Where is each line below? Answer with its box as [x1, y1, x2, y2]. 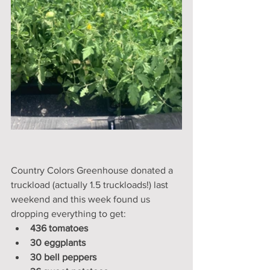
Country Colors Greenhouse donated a [11, 165, 175, 175]
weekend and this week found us [11, 193, 152, 204]
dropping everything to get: [11, 208, 126, 219]
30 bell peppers [30, 251, 96, 262]
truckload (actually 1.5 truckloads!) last [11, 179, 171, 190]
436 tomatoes [30, 222, 88, 233]
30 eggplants [30, 237, 86, 248]
